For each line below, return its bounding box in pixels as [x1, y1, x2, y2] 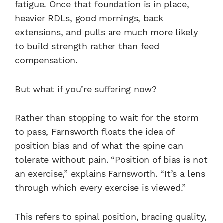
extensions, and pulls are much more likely [15, 26, 198, 37]
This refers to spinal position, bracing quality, [15, 211, 207, 222]
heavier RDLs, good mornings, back [15, 12, 163, 23]
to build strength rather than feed [15, 40, 159, 51]
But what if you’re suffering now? [15, 83, 157, 94]
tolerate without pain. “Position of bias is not [15, 154, 208, 165]
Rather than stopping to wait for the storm [15, 112, 199, 123]
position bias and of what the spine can [15, 140, 183, 151]
